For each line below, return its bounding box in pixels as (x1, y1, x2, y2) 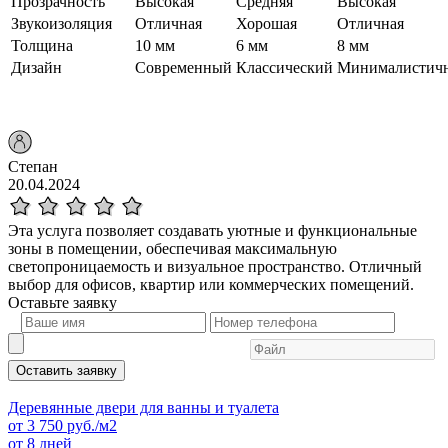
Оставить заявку (16, 362, 117, 378)
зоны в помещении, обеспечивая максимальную (8, 239, 337, 257)
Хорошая (236, 14, 297, 32)
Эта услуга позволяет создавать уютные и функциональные (8, 221, 417, 239)
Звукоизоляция (11, 14, 112, 32)
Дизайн (11, 58, 62, 76)
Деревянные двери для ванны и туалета (8, 398, 279, 416)
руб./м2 (63, 416, 117, 434)
